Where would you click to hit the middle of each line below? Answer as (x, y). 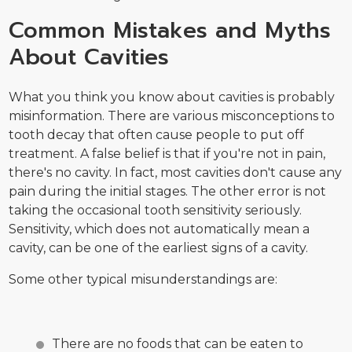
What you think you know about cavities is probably (172, 97)
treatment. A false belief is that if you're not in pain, (167, 154)
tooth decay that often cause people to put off (157, 135)
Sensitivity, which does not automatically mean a (159, 229)
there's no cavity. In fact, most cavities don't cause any (176, 173)
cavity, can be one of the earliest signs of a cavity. (159, 248)
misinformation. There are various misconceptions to (172, 116)
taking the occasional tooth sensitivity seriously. (156, 211)
